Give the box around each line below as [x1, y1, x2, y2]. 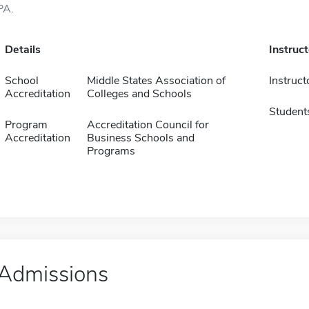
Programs [86, 143, 135, 159]
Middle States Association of [86, 73, 226, 88]
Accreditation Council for [86, 117, 209, 132]
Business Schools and [86, 130, 195, 146]
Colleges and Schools [86, 86, 192, 101]
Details [4, 42, 41, 57]
